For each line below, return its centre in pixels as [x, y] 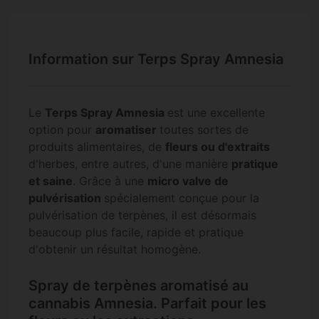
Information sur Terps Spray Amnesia [156, 59]
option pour [62, 130]
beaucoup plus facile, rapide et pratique [136, 232]
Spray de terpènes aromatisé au [138, 285]
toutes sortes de [204, 130]
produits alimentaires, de [97, 147]
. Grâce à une [110, 181]
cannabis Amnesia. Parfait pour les [147, 303]
